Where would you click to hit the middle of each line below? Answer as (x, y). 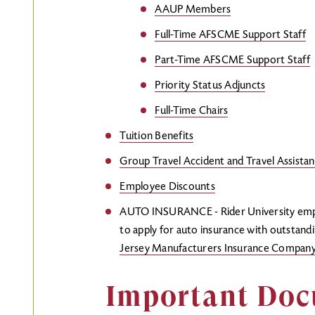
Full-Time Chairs (192, 111)
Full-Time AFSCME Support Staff (230, 35)
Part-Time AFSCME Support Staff (232, 60)
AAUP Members (193, 10)
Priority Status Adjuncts (210, 86)
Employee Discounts (167, 187)
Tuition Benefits (157, 136)
